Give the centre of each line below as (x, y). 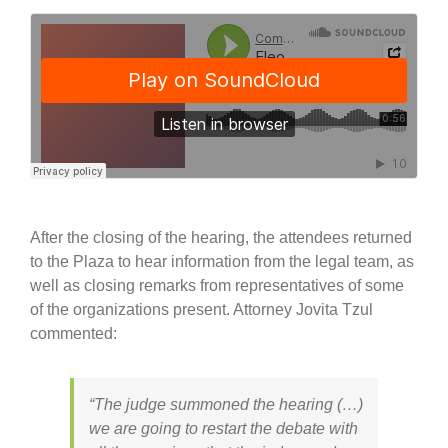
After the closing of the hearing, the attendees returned (220, 237)
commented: (73, 333)
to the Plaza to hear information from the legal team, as (221, 261)
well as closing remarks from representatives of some (216, 285)
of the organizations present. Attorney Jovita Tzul (201, 309)
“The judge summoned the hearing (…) (225, 404)
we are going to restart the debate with (223, 428)
